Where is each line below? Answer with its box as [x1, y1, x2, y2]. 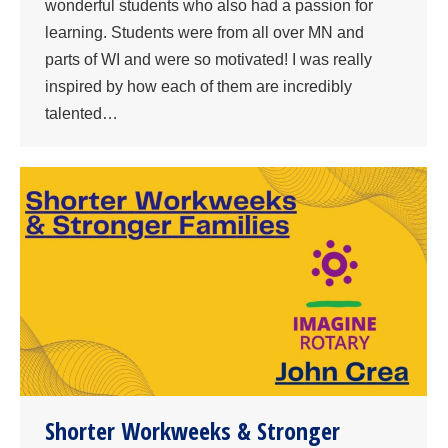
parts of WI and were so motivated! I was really [45, 50, 372, 68]
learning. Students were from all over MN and [45, 23, 364, 41]
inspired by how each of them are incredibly [45, 77, 352, 95]
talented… [45, 104, 118, 122]
